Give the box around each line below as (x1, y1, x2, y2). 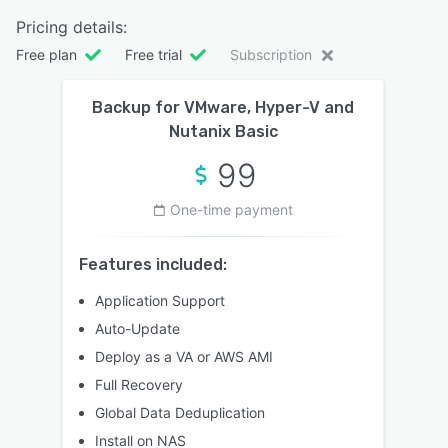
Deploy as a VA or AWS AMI (95, 347, 273, 365)
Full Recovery (95, 375, 183, 393)
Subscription (230, 45, 312, 63)
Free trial (125, 45, 182, 63)
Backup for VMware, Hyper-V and (92, 97, 354, 117)
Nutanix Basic (168, 121, 278, 141)
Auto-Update (95, 319, 180, 337)
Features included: (79, 254, 227, 274)
